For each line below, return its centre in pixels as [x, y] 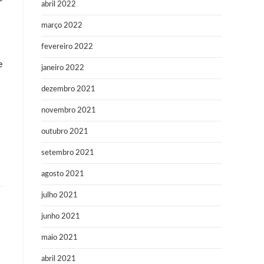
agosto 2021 [63, 174]
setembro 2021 [68, 153]
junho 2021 [61, 217]
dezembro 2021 [68, 89]
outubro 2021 [65, 132]
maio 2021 [60, 238]
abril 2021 [59, 259]
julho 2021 [60, 195]
